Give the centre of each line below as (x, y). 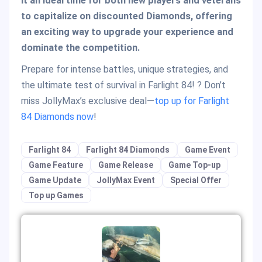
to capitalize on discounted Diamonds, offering (127, 16)
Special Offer (196, 180)
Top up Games (56, 195)
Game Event (208, 149)
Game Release (126, 165)
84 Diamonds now (57, 116)
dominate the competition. (80, 47)
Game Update (55, 180)
